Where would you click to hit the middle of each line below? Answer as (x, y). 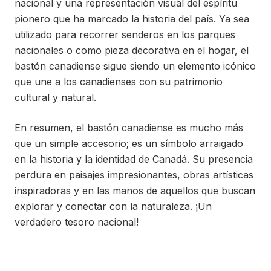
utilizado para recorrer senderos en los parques (125, 34)
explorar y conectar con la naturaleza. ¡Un (113, 206)
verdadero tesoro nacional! (77, 222)
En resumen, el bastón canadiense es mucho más (129, 128)
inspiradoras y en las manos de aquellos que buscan (135, 191)
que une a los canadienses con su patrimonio (119, 82)
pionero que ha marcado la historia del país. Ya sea (132, 19)
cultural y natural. (55, 97)
